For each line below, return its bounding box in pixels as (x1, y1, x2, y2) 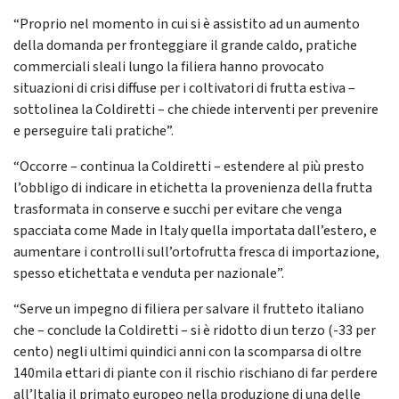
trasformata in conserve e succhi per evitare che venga (13, 199, 342, 220)
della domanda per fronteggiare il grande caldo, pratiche (13, 36, 357, 56)
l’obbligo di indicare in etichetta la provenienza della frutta (13, 178, 372, 199)
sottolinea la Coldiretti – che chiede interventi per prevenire (13, 100, 379, 120)
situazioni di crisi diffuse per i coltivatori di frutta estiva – (13, 78, 355, 99)
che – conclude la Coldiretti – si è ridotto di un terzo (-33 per (13, 321, 376, 341)
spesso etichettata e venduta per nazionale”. (13, 264, 284, 284)
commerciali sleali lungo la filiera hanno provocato (13, 57, 324, 77)
